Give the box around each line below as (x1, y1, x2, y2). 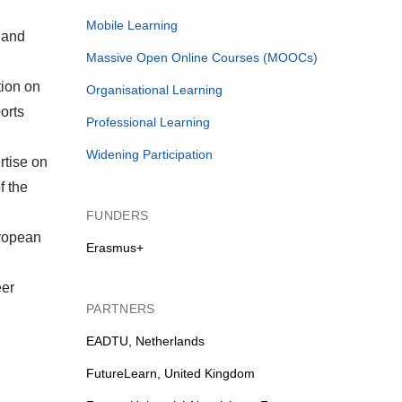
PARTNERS (85, 301, 155, 316)
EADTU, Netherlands (85, 334, 205, 348)
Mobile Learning (85, 18, 178, 32)
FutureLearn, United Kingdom (85, 366, 255, 380)
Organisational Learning (85, 83, 223, 97)
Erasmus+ (85, 240, 144, 255)
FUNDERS (85, 208, 149, 223)
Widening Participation (85, 147, 213, 162)
